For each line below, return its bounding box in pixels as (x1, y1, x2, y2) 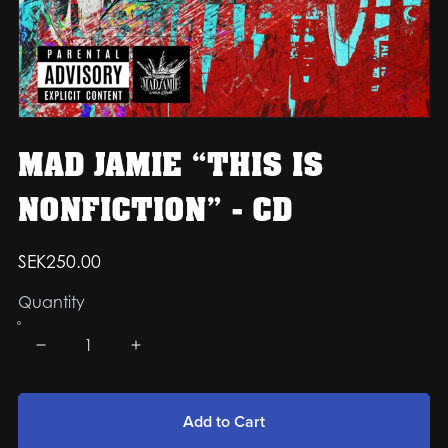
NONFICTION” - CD (17, 188, 293, 232)
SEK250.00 (17, 249, 101, 272)
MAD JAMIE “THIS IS (17, 143, 324, 187)
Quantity (17, 291, 85, 312)
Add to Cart (183, 412, 265, 432)
